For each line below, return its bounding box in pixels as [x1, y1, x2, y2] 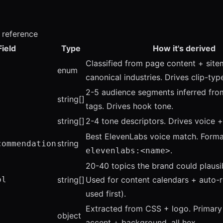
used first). [86, 189, 126, 199]
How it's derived [152, 43, 216, 53]
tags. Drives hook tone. [86, 101, 173, 111]
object [57, 211, 81, 221]
